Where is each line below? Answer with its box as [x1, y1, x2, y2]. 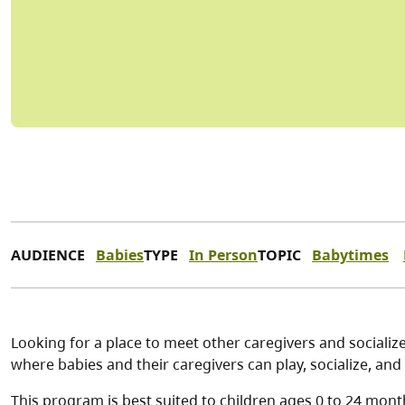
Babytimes [312, 245, 389, 266]
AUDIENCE [11, 245, 85, 266]
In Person [189, 245, 258, 266]
